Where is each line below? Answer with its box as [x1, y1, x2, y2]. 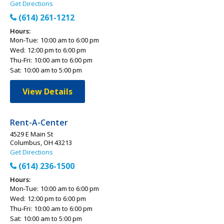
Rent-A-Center [10, 117, 68, 128]
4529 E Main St [10, 129, 53, 138]
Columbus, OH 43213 [10, 138, 72, 147]
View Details [22, 86, 72, 97]
